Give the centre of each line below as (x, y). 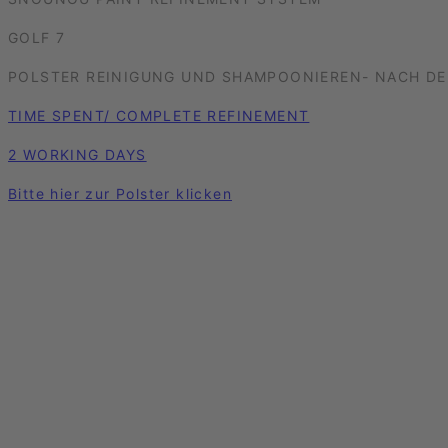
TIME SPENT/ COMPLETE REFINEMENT (159, 116)
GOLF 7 (37, 38)
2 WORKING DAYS (77, 155)
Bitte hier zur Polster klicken (120, 194)
